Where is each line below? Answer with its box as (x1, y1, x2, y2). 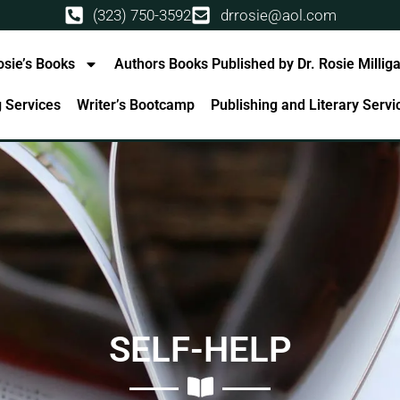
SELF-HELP (108, 328, 292, 371)
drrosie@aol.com (220, 6, 337, 24)
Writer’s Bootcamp (77, 96, 196, 113)
